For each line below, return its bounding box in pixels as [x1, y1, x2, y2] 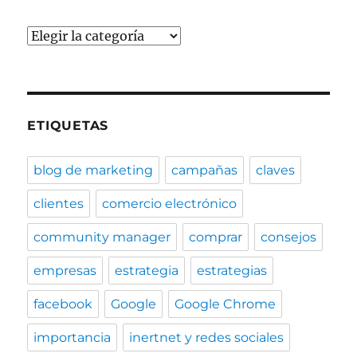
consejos [261, 229, 317, 245]
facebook [33, 296, 93, 312]
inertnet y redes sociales [129, 330, 284, 346]
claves [256, 163, 296, 178]
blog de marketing [33, 163, 154, 178]
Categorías [26, 27, 94, 44]
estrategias [197, 263, 268, 279]
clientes [33, 196, 84, 212]
